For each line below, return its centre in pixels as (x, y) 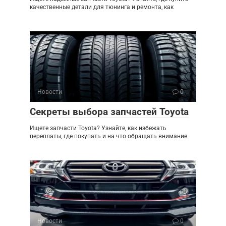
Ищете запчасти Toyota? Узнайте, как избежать (98, 128)
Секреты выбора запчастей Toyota (109, 111)
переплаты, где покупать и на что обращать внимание (108, 136)
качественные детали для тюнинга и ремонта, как (102, 7)
